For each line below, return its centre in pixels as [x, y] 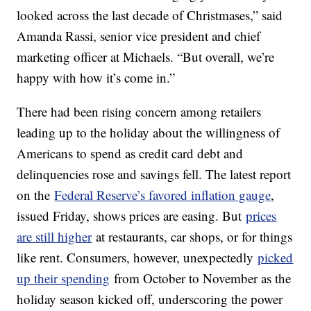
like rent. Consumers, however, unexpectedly [137, 258]
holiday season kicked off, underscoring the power [150, 299]
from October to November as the [201, 278]
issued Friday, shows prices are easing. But [132, 216]
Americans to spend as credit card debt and [130, 153]
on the [36, 195]
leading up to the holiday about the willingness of [149, 133]
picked [276, 258]
